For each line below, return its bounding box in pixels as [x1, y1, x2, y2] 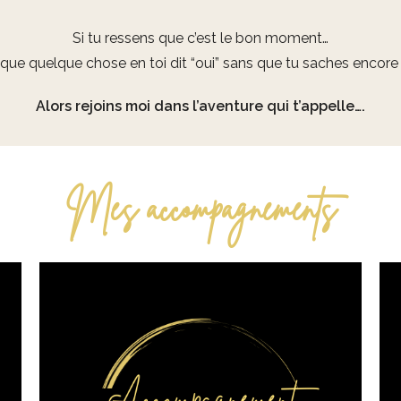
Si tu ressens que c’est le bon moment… [73, 30, 328, 47]
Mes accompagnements [65, 184, 336, 234]
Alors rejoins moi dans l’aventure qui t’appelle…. [36, 98, 365, 115]
